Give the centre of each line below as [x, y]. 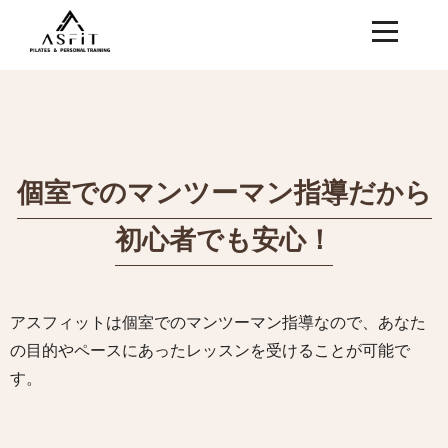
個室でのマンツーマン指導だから [224, 193]
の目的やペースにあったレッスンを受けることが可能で [210, 350]
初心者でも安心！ [224, 240]
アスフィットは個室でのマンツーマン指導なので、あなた [218, 322]
